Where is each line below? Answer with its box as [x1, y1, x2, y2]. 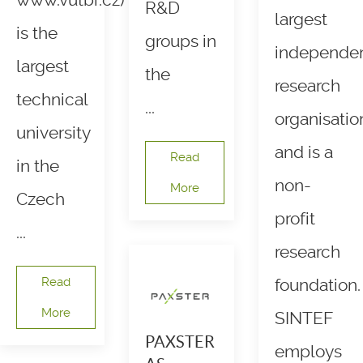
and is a [274, 143, 333, 163]
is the [16, 23, 58, 44]
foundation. [274, 275, 361, 296]
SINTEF [274, 309, 333, 329]
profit [274, 209, 315, 229]
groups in [145, 32, 217, 52]
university [16, 123, 90, 143]
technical [16, 90, 88, 110]
